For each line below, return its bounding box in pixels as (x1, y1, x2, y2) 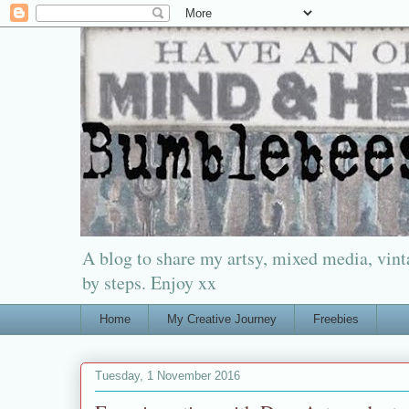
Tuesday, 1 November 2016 (95, 369, 240, 383)
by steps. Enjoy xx (82, 270, 216, 295)
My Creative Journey (166, 311, 277, 326)
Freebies (312, 311, 359, 326)
